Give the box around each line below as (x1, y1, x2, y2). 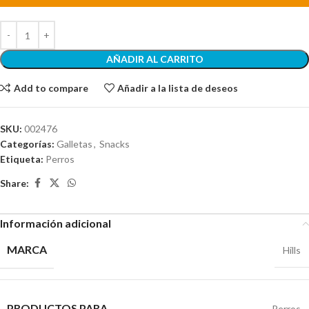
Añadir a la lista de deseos (117, 81, 239, 94)
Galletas (57, 138, 92, 150)
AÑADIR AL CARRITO (106, 53, 203, 66)
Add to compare (13, 81, 88, 94)
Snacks (99, 138, 130, 150)
